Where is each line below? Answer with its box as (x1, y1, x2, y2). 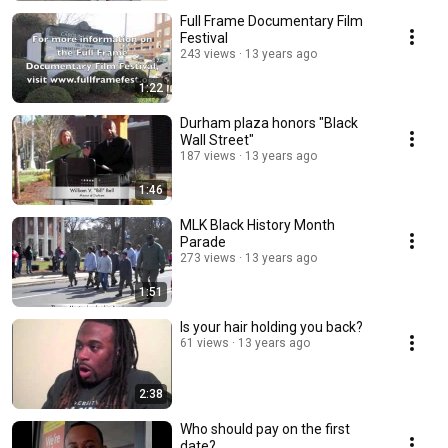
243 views (180, 47, 236, 61)
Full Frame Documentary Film (180, 13, 363, 29)
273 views (180, 251, 236, 265)
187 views (180, 149, 236, 163)
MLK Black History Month (180, 217, 335, 233)
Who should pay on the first (180, 421, 350, 437)
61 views (180, 336, 229, 350)
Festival (180, 30, 228, 46)
